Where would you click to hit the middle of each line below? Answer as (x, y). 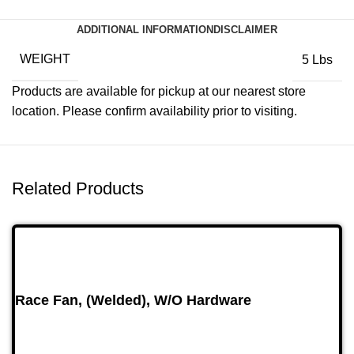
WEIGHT (45, 59)
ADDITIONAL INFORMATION (145, 30)
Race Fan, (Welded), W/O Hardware (133, 301)
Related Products (78, 189)
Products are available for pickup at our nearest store (159, 92)
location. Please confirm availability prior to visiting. (154, 111)
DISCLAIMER (245, 30)
